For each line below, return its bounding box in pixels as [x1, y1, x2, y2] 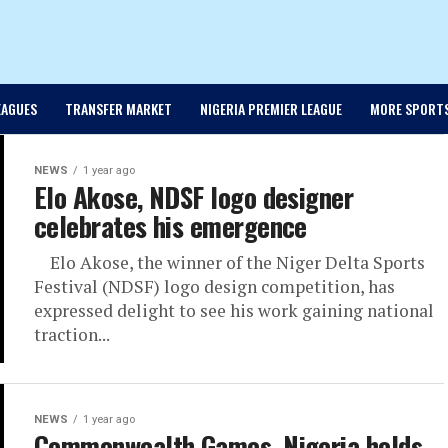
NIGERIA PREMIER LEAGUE [199, 98, 342, 120]
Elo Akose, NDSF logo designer [34, 177, 354, 218]
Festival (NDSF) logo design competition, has [34, 275, 395, 299]
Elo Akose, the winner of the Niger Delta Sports [34, 251, 425, 275]
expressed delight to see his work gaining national [34, 299, 434, 323]
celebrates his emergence [34, 206, 307, 247]
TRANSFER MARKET [64, 98, 172, 120]
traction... [34, 323, 110, 347]
